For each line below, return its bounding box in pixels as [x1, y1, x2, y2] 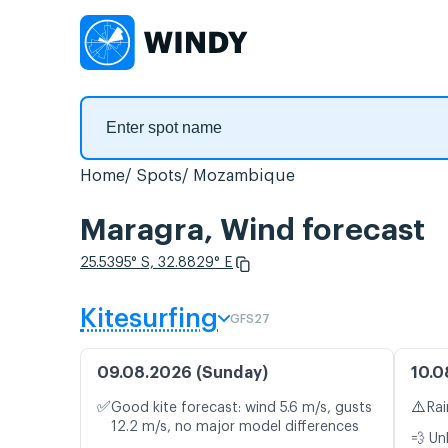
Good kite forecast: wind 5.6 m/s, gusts [111, 401, 372, 416]
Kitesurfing [80, 306, 218, 333]
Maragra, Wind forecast [80, 215, 425, 246]
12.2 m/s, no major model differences [111, 420, 359, 435]
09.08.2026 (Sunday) [97, 365, 268, 382]
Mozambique [193, 168, 295, 184]
